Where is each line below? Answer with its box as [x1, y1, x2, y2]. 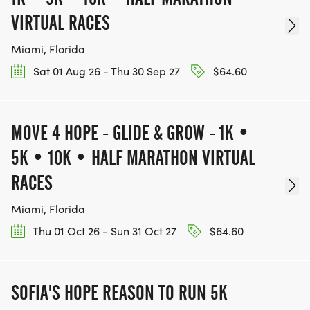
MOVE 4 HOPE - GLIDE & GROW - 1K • [11, 120, 250, 145]
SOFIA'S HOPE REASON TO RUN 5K [11, 281, 227, 305]
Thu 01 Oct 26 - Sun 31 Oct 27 [30, 223, 176, 238]
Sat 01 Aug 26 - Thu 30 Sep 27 [30, 63, 180, 78]
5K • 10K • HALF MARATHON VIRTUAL [11, 145, 255, 170]
